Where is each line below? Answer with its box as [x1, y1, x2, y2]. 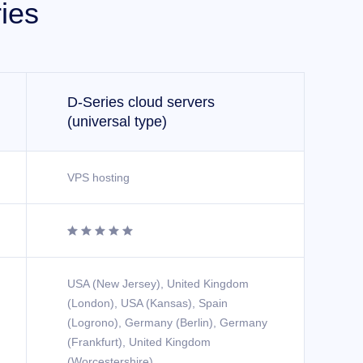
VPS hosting [67, 171, 130, 184]
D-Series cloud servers [67, 94, 215, 110]
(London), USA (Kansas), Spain [67, 297, 228, 310]
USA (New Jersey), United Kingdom [67, 277, 249, 290]
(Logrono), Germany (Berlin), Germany [67, 316, 267, 329]
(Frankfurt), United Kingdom [67, 335, 211, 348]
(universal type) [67, 113, 167, 130]
